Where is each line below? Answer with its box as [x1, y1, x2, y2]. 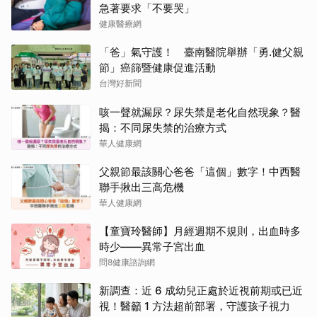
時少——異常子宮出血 [99, 239, 205, 253]
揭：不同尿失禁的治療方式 [99, 120, 226, 134]
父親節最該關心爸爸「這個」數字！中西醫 [99, 164, 301, 178]
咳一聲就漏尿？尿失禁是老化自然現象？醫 [99, 105, 301, 119]
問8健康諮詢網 [99, 256, 155, 267]
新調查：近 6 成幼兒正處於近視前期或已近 [99, 283, 303, 297]
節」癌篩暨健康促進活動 [99, 60, 216, 74]
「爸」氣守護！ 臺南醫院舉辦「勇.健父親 [99, 45, 304, 59]
